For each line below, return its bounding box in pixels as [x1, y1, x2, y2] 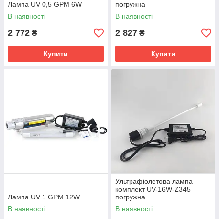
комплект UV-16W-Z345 [115, 185, 191, 193]
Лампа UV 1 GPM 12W [8, 193, 80, 201]
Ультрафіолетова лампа [115, 177, 193, 185]
